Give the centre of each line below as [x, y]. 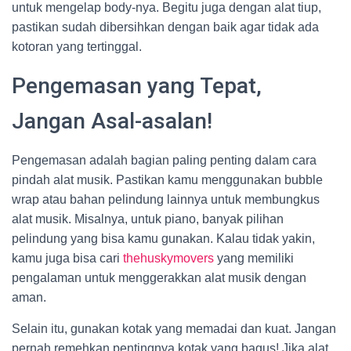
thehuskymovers [168, 258]
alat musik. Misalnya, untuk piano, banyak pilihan [148, 219]
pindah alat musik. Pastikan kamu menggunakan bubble [167, 180]
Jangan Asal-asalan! [112, 121]
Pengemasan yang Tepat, [137, 86]
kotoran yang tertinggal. [77, 47]
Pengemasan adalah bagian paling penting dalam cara [164, 160]
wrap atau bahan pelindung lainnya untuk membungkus [166, 199]
